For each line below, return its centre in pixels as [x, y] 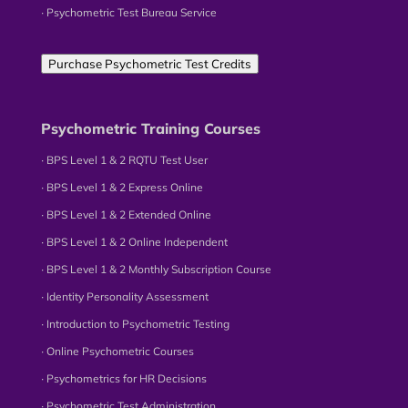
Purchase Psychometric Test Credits [149, 64]
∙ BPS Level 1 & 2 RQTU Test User [124, 160]
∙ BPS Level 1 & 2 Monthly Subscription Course [156, 270]
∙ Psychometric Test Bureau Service [128, 12]
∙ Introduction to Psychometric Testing [135, 324]
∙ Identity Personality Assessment [124, 297]
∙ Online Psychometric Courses [117, 352]
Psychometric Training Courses [150, 129]
